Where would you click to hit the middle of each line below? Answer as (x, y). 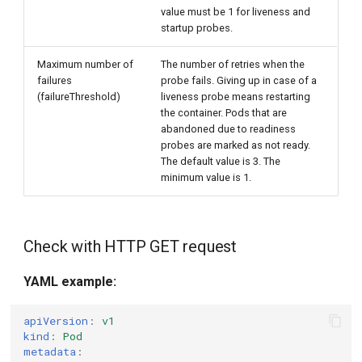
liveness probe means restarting (236, 97)
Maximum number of (86, 64)
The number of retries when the (233, 64)
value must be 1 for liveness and (236, 12)
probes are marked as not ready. (236, 145)
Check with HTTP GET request (130, 246)
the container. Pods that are (224, 113)
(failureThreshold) (79, 97)
